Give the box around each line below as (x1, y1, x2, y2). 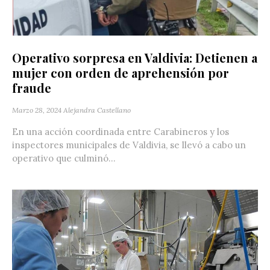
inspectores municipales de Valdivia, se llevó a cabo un (12, 139, 246, 151)
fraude (12, 79, 51, 96)
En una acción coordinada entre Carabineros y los (12, 125, 229, 137)
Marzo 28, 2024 (12, 105, 61, 115)
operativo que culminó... (12, 152, 116, 164)
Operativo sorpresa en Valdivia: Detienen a (12, 49, 257, 66)
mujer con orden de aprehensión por (12, 64, 229, 81)
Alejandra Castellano (63, 105, 131, 115)
